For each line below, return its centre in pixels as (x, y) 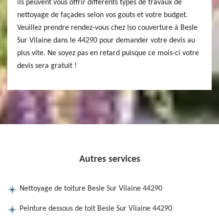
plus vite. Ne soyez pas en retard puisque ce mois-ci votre (108, 53)
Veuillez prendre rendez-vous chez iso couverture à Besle (107, 28)
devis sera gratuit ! (47, 66)
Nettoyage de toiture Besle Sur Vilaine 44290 (91, 189)
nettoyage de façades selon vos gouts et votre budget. (102, 15)
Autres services (109, 159)
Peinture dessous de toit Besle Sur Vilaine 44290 (96, 209)
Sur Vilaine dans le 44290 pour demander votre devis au (106, 41)
